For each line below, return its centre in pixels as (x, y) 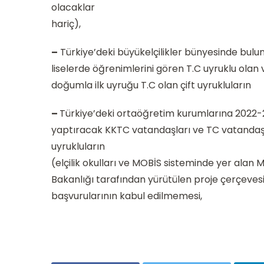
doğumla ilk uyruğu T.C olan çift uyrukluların (151, 85)
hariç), (66, 24)
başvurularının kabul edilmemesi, (127, 196)
